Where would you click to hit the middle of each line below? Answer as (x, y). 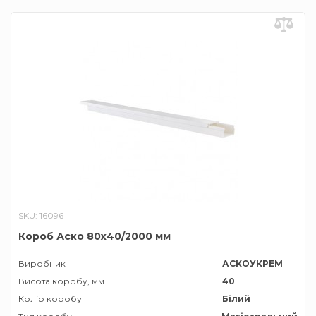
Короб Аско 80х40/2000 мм (95, 236)
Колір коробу (50, 299)
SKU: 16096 (41, 215)
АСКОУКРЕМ (253, 263)
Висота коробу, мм (61, 281)
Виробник (42, 263)
